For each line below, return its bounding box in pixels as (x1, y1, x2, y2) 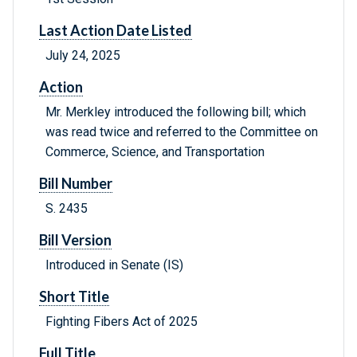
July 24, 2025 (45, 48, 120, 64)
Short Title (39, 288, 109, 306)
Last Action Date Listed (39, 22, 192, 40)
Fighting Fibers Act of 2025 (45, 314, 198, 330)
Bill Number (39, 175, 112, 193)
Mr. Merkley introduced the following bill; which (45, 104, 306, 120)
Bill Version (39, 231, 112, 249)
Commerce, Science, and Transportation (45, 144, 265, 160)
